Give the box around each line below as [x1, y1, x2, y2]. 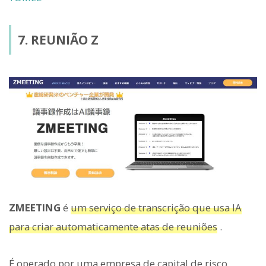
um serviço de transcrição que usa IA [71, 200, 242, 214]
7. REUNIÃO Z [17, 31, 99, 48]
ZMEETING [9, 200, 61, 214]
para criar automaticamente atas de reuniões [9, 219, 217, 233]
